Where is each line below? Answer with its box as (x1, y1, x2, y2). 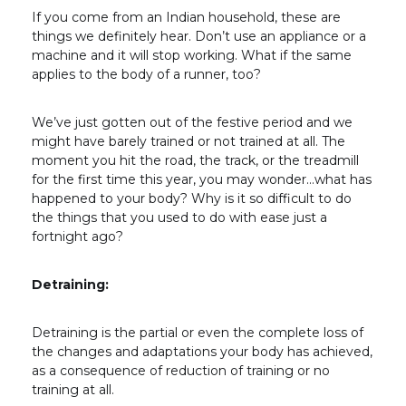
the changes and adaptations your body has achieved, (32, 343, 372, 361)
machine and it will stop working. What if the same (32, 47, 352, 64)
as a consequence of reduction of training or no (32, 362, 330, 380)
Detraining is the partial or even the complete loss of (32, 324, 363, 342)
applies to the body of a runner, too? (32, 66, 261, 83)
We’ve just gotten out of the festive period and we (32, 114, 353, 131)
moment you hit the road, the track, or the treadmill (32, 152, 359, 169)
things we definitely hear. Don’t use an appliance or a (32, 28, 366, 45)
